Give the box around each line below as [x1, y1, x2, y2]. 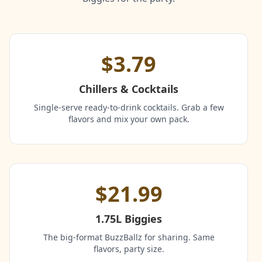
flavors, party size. [93, 243, 164, 255]
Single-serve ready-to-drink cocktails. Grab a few [33, 102, 224, 113]
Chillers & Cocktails [79, 82, 178, 96]
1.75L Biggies [95, 212, 162, 226]
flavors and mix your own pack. [68, 113, 189, 125]
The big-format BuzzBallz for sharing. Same [43, 232, 215, 243]
